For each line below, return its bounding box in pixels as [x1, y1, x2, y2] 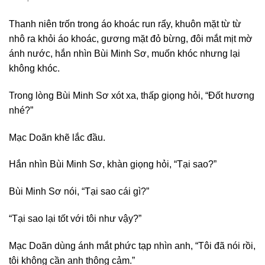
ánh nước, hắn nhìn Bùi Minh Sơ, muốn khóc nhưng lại [9, 48, 240, 59]
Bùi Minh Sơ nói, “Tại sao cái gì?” [9, 186, 149, 197]
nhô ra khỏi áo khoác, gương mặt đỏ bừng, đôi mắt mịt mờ [9, 33, 253, 44]
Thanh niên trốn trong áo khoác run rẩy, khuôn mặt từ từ [9, 18, 241, 29]
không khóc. [9, 63, 60, 73]
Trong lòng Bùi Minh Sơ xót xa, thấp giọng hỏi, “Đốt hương [9, 90, 254, 101]
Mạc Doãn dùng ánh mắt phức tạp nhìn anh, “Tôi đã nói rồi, [9, 240, 256, 251]
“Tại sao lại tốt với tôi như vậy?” [9, 213, 141, 224]
